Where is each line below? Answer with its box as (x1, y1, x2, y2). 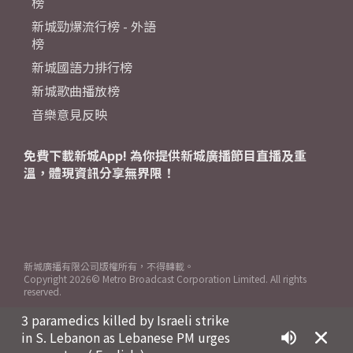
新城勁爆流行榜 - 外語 (32, 17, 156, 36)
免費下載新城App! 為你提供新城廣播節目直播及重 (24, 146, 307, 165)
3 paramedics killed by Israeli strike (21, 310, 229, 329)
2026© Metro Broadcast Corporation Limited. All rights (69, 272, 307, 286)
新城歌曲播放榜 (32, 81, 120, 101)
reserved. (24, 284, 61, 299)
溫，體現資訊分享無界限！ (24, 163, 175, 183)
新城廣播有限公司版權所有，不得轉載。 (24, 259, 194, 273)
